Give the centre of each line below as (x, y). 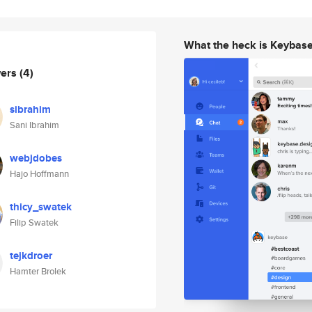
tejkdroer (31, 256)
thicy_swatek (41, 207)
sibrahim (30, 109)
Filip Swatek (34, 223)
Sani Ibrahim (34, 125)
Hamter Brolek (38, 271)
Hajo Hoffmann (39, 174)
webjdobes (36, 158)
